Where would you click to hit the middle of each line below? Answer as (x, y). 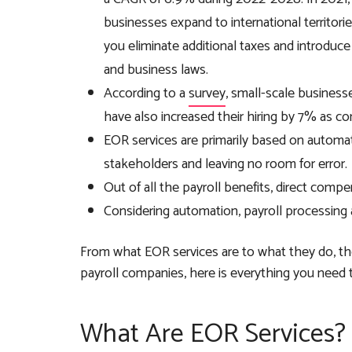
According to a (146, 94)
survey (207, 94)
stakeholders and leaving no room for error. (225, 165)
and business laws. (156, 70)
